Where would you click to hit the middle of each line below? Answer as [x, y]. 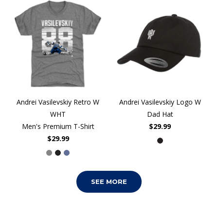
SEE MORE [109, 182]
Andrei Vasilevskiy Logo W [160, 102]
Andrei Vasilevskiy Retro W [58, 102]
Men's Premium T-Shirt [58, 127]
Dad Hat [160, 114]
